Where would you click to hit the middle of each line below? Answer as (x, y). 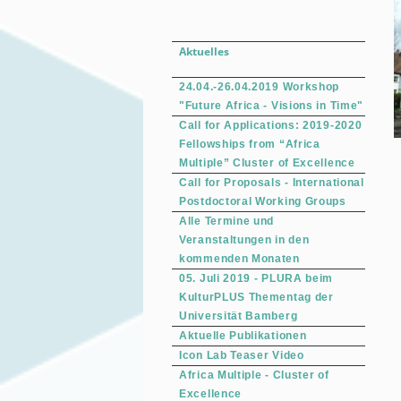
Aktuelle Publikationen (243, 336)
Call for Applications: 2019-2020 (271, 125)
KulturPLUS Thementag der (256, 297)
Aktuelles (204, 51)
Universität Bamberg (239, 316)
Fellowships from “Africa (250, 144)
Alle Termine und (227, 221)
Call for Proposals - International (272, 183)
